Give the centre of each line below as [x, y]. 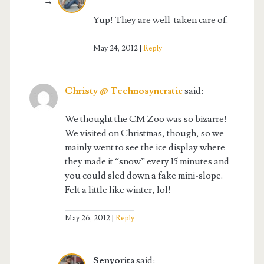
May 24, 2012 [115, 48]
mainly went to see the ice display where [145, 147]
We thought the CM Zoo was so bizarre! [146, 119]
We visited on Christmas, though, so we [144, 133]
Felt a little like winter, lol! [118, 189]
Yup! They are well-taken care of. [160, 20]
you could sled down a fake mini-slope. [143, 175]
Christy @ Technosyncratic [123, 90]
